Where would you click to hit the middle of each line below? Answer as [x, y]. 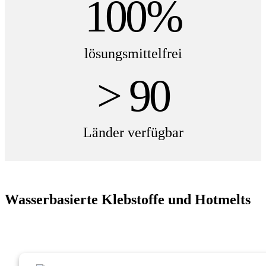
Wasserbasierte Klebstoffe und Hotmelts [128, 199]
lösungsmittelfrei [133, 53]
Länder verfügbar [133, 132]
